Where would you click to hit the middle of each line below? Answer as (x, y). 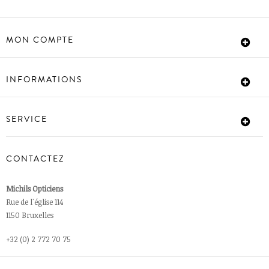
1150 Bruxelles (30, 215)
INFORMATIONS (44, 80)
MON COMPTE (40, 41)
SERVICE (27, 120)
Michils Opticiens (35, 189)
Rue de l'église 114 (35, 202)
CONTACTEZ (35, 159)
